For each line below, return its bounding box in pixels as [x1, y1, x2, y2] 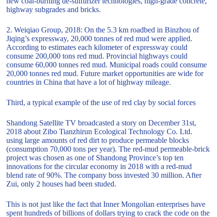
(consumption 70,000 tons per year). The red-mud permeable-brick [6, 144, 210, 153]
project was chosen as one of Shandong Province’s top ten [6, 153, 184, 162]
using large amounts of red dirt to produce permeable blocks [6, 136, 189, 144]
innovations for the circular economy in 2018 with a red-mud [6, 162, 192, 170]
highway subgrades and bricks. [6, 5, 101, 14]
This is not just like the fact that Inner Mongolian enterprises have [6, 200, 206, 208]
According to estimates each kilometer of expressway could [6, 43, 188, 51]
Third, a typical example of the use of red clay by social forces [6, 98, 196, 107]
